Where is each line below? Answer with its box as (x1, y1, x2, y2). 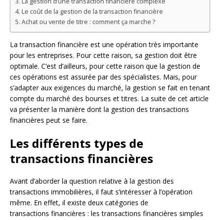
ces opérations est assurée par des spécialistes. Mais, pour (10, 72, 197, 82)
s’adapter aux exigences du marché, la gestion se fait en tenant (10, 83, 210, 93)
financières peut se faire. (10, 115, 87, 125)
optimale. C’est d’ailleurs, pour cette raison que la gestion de (10, 61, 200, 71)
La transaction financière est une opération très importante (10, 40, 198, 50)
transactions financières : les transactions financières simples (10, 209, 203, 219)
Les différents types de (10, 135, 143, 152)
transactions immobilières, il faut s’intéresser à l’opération (10, 187, 192, 197)
